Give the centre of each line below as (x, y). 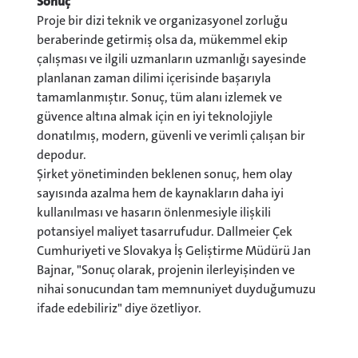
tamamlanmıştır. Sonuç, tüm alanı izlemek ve (159, 97)
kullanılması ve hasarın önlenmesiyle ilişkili (154, 213)
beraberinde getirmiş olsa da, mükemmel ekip (162, 40)
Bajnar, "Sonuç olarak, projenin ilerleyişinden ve (166, 270)
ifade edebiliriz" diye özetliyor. (119, 308)
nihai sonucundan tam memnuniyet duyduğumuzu (176, 289)
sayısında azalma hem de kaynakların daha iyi (160, 193)
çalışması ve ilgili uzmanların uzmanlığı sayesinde (171, 59)
